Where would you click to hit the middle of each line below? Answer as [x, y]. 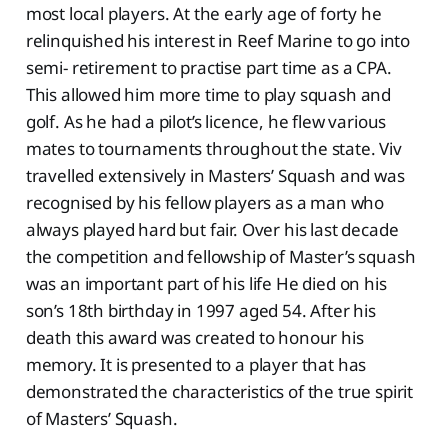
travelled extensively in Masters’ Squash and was [215, 175]
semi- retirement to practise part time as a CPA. [208, 67]
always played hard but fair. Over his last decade [212, 229]
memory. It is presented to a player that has [196, 364]
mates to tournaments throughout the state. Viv [213, 148]
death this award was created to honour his [194, 337]
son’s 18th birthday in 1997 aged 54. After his [200, 310]
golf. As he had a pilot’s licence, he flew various [206, 121]
